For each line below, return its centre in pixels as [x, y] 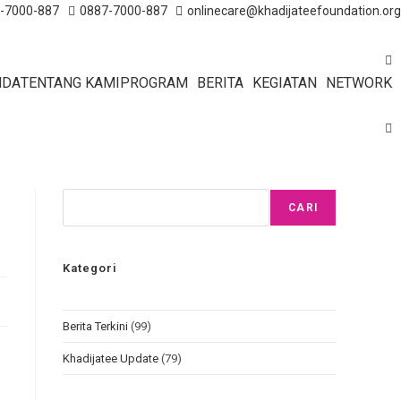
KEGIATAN [285, 82]
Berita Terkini [95, 326]
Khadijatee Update [111, 358]
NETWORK [359, 82]
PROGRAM [154, 82]
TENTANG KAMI [70, 82]
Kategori [90, 268]
